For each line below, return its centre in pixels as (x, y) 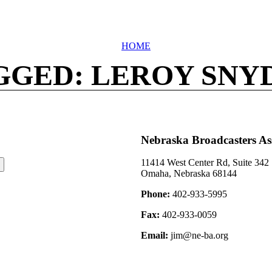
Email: (155, 236)
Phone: (155, 194)
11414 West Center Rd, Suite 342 (205, 163)
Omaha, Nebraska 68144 (189, 174)
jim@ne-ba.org (198, 236)
